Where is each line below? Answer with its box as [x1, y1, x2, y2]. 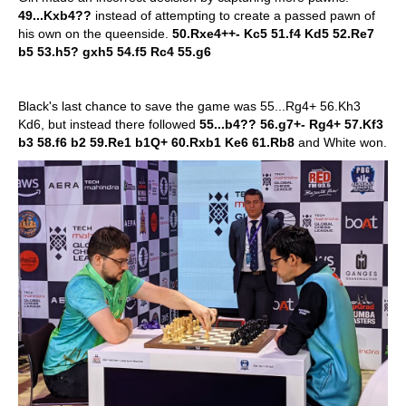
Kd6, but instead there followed [18, 117, 199, 131]
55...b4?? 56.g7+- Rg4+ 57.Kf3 [199, 117, 383, 131]
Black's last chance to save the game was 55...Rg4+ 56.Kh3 [18, 99, 361, 113]
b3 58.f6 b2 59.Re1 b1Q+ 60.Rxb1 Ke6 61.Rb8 [18, 135, 295, 150]
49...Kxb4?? [18, 8, 92, 23]
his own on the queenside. [18, 26, 172, 41]
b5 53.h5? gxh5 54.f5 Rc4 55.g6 [18, 44, 211, 59]
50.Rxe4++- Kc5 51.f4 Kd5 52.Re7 [172, 26, 374, 41]
